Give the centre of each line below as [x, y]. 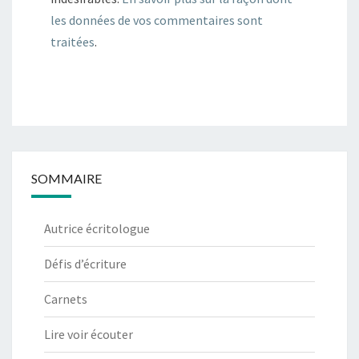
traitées [73, 42]
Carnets [66, 299]
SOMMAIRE [67, 179]
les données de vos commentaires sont [157, 20]
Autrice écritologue [97, 229]
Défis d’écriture [85, 264]
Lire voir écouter [89, 335]
